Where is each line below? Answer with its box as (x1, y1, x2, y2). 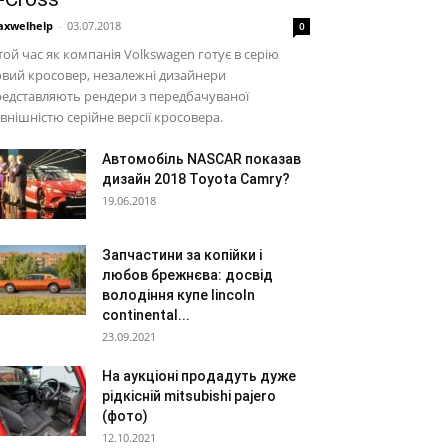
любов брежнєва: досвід (102, 267, 273, 283)
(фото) (102, 408, 148, 424)
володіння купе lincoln (102, 287, 255, 303)
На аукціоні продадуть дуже (102, 368, 296, 384)
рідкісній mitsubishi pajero (102, 388, 276, 404)
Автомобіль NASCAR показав (102, 151, 301, 167)
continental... (102, 307, 190, 323)
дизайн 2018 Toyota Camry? (102, 171, 290, 187)
